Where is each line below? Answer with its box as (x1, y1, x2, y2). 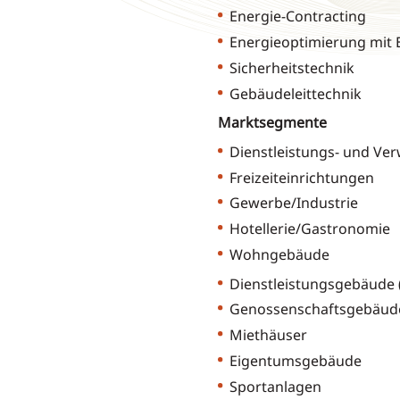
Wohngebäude (229, 244, 329, 264)
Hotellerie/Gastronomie (229, 219, 390, 239)
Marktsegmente (217, 112, 327, 133)
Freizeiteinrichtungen (229, 167, 374, 187)
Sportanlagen (229, 376, 321, 396)
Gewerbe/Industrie (229, 193, 358, 213)
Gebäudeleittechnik (229, 83, 362, 104)
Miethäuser (229, 325, 307, 346)
